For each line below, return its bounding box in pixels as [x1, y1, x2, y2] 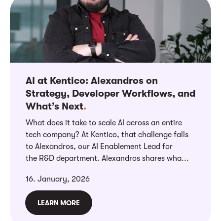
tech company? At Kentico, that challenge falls [26, 130, 188, 139]
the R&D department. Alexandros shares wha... [26, 153, 189, 163]
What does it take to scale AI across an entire [26, 118, 182, 127]
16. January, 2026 [26, 174, 90, 184]
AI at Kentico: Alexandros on [26, 74, 158, 86]
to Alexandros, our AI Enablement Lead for [26, 142, 173, 151]
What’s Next [26, 100, 83, 112]
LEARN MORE [37, 198, 80, 207]
